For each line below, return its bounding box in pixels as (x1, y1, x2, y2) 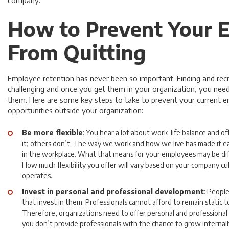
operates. (22, 171, 52, 180)
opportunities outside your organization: (8, 106, 143, 115)
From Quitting (8, 39, 146, 65)
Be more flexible (22, 128, 83, 137)
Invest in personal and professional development (22, 187, 204, 196)
